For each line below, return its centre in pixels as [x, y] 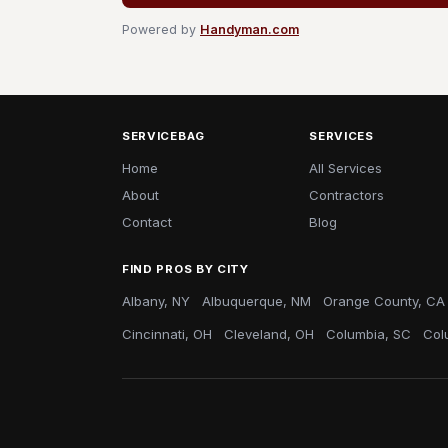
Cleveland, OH [269, 334]
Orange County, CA [384, 301]
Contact [147, 222]
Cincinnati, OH [167, 334]
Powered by [161, 29]
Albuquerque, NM [256, 301]
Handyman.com [249, 29]
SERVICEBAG [163, 136]
